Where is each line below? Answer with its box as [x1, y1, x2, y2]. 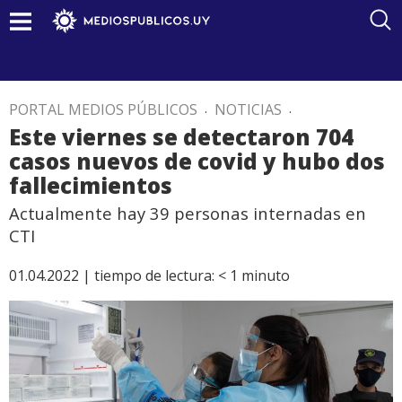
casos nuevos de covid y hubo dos [9, 146, 385, 176]
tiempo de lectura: [94, 266, 214, 285]
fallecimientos [9, 170, 172, 200]
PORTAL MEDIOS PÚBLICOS [9, 100, 197, 119]
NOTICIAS [214, 100, 282, 119]
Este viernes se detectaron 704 [9, 122, 354, 152]
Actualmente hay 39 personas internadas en [9, 202, 366, 224]
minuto [241, 266, 290, 285]
